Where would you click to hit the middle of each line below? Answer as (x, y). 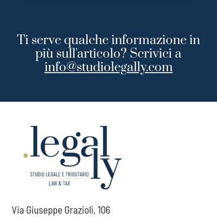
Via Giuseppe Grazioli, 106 (61, 210)
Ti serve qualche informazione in (108, 41)
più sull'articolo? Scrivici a (108, 54)
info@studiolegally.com (108, 68)
